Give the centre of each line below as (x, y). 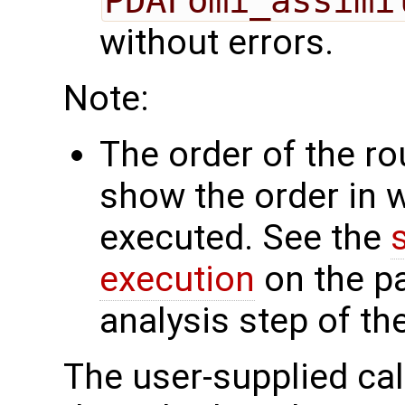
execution (177, 279)
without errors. (217, 42)
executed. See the (245, 237)
